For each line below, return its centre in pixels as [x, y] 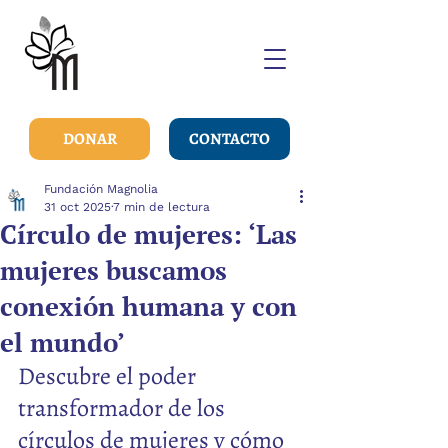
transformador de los [124, 408]
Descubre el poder [109, 376]
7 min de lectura [161, 207]
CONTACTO [229, 139]
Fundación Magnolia [101, 189]
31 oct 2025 [77, 207]
